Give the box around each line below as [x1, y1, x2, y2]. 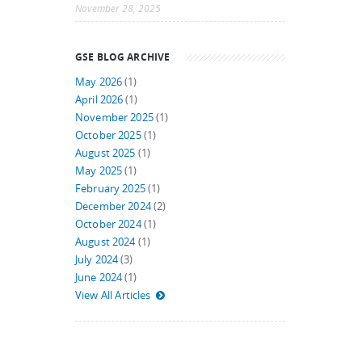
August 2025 [75, 146, 136, 160]
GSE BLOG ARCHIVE [75, 50, 170, 63]
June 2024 [75, 271, 123, 284]
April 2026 [75, 93, 124, 107]
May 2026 [75, 75, 123, 89]
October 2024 [75, 217, 141, 231]
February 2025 [75, 182, 145, 196]
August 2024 [75, 235, 136, 249]
